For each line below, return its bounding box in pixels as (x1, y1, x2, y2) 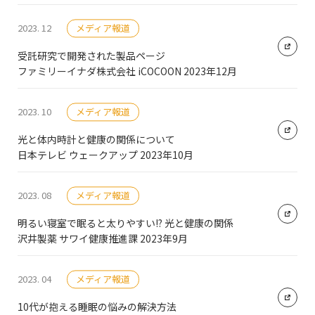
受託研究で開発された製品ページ (18, 49, 165, 63)
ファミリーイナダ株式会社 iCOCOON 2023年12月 (18, 64, 237, 79)
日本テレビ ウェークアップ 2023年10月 (18, 148, 193, 162)
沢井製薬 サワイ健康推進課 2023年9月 (18, 231, 188, 246)
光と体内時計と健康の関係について (18, 132, 175, 147)
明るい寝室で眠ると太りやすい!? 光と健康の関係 (18, 216, 233, 231)
